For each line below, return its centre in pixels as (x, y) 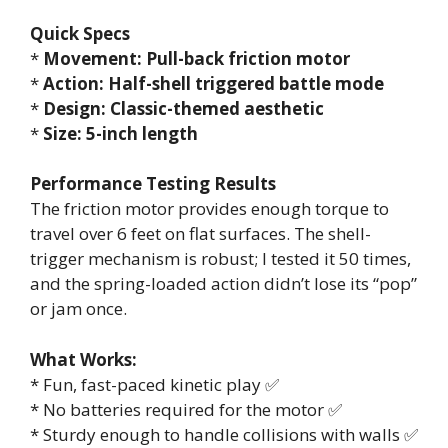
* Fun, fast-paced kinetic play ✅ (154, 384)
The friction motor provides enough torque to (209, 209)
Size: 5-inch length (120, 133)
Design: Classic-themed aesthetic (183, 108)
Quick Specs (80, 33)
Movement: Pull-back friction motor (196, 58)
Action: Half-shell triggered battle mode (213, 83)
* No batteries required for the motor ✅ (186, 409)
